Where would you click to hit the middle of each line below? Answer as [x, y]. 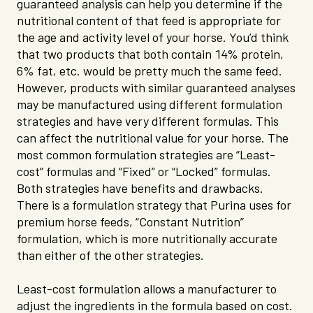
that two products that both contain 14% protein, [150, 54]
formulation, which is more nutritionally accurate [147, 239]
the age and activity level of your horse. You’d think [153, 37]
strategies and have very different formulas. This [148, 121]
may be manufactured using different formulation [150, 104]
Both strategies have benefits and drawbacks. [140, 188]
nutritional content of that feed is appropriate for [149, 21]
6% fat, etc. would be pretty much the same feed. [150, 71]
